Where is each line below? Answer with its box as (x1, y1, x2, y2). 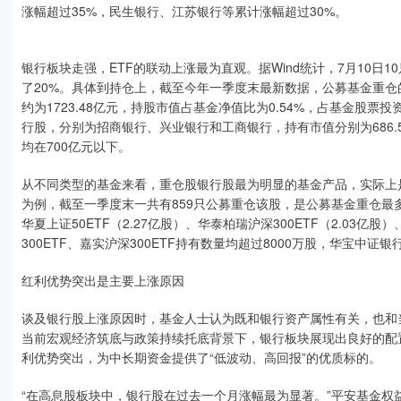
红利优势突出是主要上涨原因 (21, 271, 184, 289)
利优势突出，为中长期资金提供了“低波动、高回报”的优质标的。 (21, 348, 381, 366)
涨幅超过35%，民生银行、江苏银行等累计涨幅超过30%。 (21, 2, 347, 20)
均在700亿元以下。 (21, 137, 131, 155)
